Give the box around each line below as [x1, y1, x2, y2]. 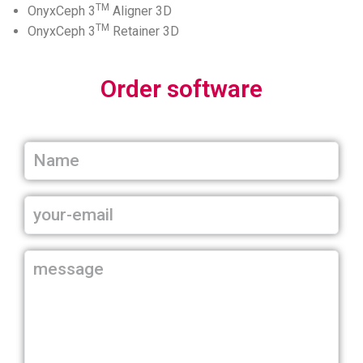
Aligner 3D [109, 2, 172, 19]
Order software [100, 74, 263, 103]
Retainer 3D [109, 23, 179, 39]
